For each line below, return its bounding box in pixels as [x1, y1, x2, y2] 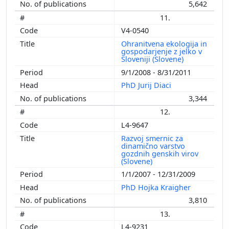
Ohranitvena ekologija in [121, 38, 207, 49]
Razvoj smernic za [121, 133, 183, 143]
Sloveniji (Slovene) [121, 54, 186, 64]
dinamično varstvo [121, 141, 185, 151]
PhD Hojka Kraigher [121, 182, 193, 192]
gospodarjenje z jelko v [121, 46, 202, 56]
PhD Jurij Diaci [121, 80, 173, 90]
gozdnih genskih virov [121, 148, 198, 158]
